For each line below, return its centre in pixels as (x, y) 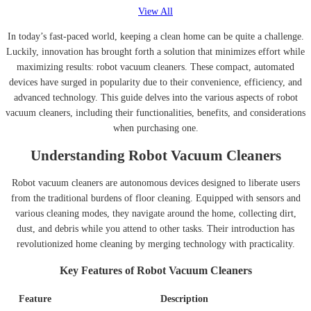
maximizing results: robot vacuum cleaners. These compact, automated (155, 67)
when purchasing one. (155, 128)
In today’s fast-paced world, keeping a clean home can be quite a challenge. (155, 36)
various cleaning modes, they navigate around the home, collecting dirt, (155, 213)
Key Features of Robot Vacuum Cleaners (155, 271)
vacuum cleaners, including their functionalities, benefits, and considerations (155, 112)
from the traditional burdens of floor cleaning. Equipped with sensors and (155, 198)
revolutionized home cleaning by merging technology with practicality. (155, 244)
